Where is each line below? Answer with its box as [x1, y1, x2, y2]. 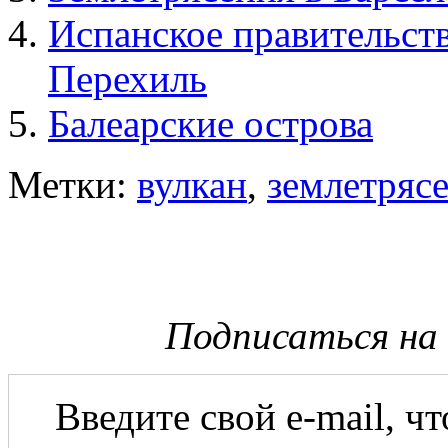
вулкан [137, 162, 247, 206]
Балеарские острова [48, 101, 373, 145]
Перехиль [48, 56, 207, 100]
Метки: [8, 162, 137, 206]
